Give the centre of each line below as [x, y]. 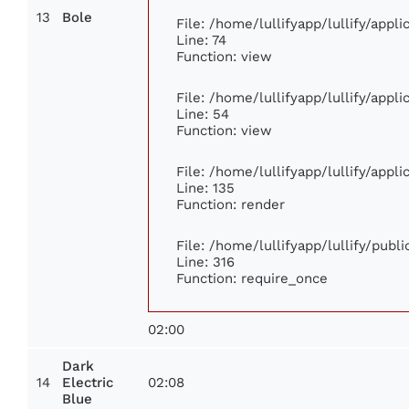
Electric [88, 382]
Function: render [231, 204]
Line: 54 [203, 113]
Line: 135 [205, 187]
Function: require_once [252, 278]
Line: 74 [201, 39]
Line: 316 [205, 261]
